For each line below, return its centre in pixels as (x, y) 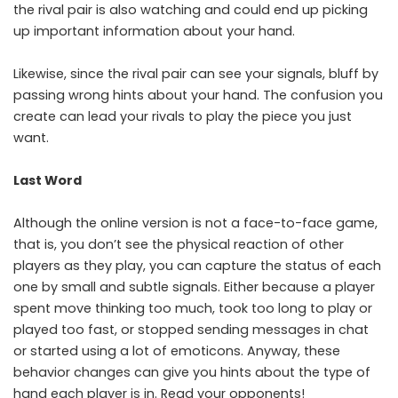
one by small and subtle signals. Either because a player (194, 287)
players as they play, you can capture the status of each (197, 265)
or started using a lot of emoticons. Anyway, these (177, 350)
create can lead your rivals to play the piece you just (183, 116)
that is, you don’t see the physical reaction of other (179, 244)
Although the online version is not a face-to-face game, (195, 223)
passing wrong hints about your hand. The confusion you (198, 95)
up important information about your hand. (154, 31)
